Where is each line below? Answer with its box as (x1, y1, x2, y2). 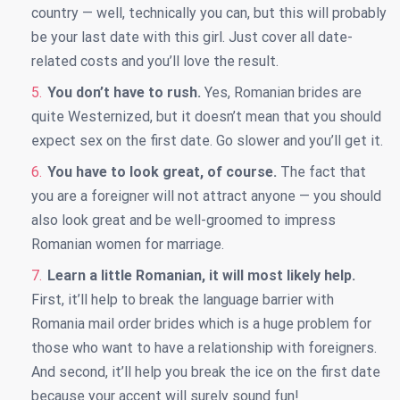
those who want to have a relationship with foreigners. (31, 339, 377, 357)
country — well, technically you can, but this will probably (31, 4, 387, 22)
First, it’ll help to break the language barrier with (31, 291, 334, 309)
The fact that (277, 163, 366, 181)
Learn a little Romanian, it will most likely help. (47, 267, 355, 285)
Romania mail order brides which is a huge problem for (31, 315, 371, 333)
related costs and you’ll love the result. (31, 53, 279, 71)
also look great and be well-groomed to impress (31, 212, 336, 229)
